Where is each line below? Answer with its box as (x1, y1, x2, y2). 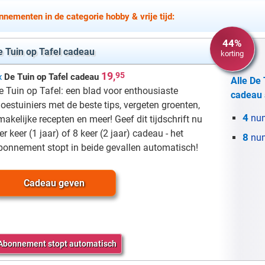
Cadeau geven (24, 177, 85, 189)
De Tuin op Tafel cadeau (4, 71, 99, 82)
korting (221, 49, 244, 58)
